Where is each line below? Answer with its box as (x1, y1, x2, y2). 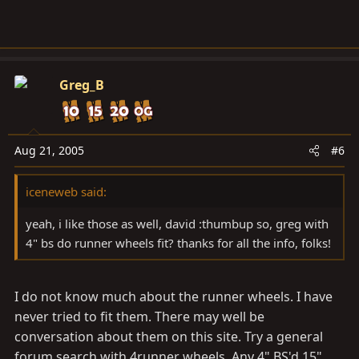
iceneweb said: (26, 184, 107, 200)
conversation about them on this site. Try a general (14, 328, 323, 345)
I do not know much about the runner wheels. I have (14, 288, 333, 305)
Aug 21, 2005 (14, 143, 84, 158)
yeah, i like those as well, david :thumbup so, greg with (26, 216, 329, 232)
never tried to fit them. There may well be (14, 308, 264, 325)
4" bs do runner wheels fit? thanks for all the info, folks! (26, 235, 331, 251)
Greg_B (59, 76, 104, 94)
